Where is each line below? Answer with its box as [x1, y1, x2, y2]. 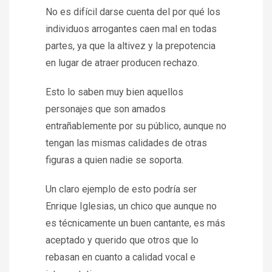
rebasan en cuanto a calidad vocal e [46, 251, 195, 263]
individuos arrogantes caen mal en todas [46, 23, 217, 35]
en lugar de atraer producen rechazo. [46, 57, 199, 69]
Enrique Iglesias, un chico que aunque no [46, 200, 217, 212]
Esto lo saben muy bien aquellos [46, 86, 183, 98]
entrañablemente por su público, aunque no [46, 120, 226, 132]
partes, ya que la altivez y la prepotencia [46, 40, 216, 52]
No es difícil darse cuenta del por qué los [46, 6, 220, 18]
